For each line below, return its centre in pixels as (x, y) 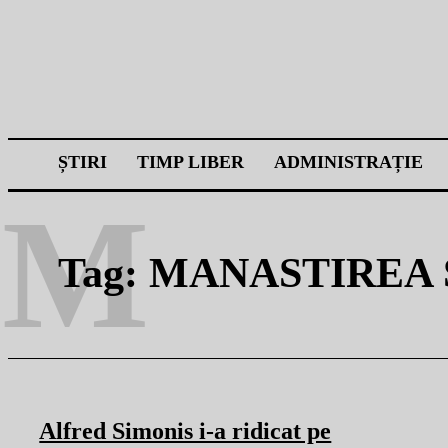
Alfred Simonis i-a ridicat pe (185, 431)
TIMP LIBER (190, 162)
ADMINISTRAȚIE (348, 162)
